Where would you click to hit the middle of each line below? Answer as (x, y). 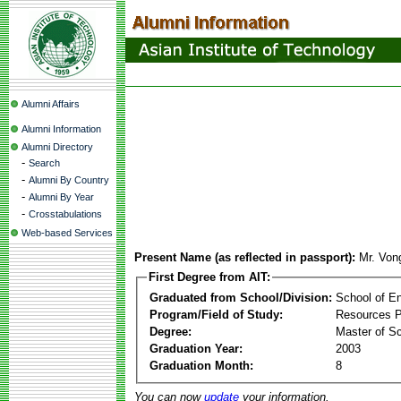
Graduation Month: (201, 365)
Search (44, 163)
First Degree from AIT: (209, 277)
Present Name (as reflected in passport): (245, 257)
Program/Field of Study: (216, 314)
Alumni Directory (57, 147)
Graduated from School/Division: (241, 297)
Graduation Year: (196, 348)
